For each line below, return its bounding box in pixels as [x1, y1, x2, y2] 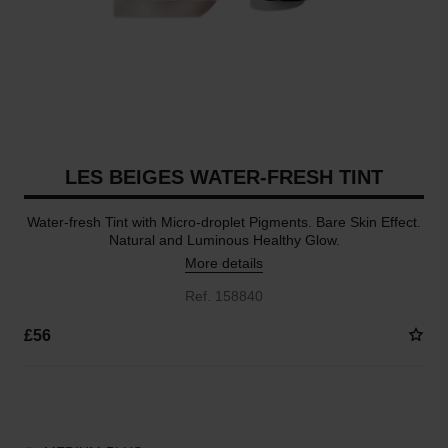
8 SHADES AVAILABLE [23, 395, 155, 409]
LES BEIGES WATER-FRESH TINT [65, 166, 383, 188]
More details [185, 255, 263, 271]
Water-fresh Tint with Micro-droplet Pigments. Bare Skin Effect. [27, 214, 421, 230]
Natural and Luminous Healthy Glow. [108, 232, 340, 248]
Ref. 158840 [185, 288, 263, 304]
